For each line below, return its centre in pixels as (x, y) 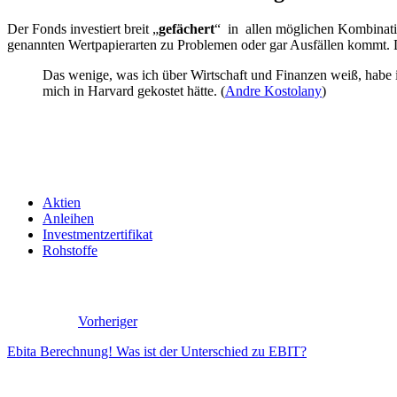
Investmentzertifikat (97, 235)
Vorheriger (108, 322)
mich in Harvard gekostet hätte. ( (134, 91)
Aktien (62, 203)
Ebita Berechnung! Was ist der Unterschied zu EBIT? (157, 352)
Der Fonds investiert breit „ (83, 29)
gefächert (187, 29)
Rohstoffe (70, 251)
